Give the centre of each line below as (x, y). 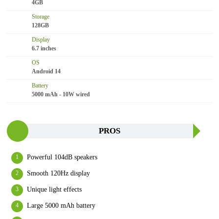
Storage (41, 17)
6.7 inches (44, 48)
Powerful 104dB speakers (62, 157)
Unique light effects (54, 189)
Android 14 (46, 71)
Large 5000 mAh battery (61, 206)
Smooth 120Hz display (58, 173)
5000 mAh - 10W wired (61, 94)
